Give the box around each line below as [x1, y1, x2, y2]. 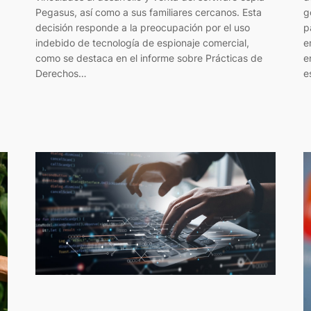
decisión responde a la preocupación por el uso [35, 22, 250, 34]
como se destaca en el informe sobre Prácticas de [35, 52, 262, 65]
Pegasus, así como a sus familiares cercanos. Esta [35, 6, 262, 19]
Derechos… [35, 67, 87, 80]
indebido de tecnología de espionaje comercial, [35, 37, 249, 49]
